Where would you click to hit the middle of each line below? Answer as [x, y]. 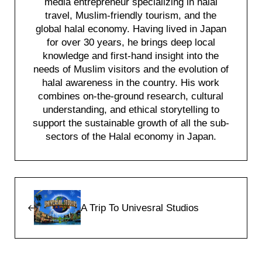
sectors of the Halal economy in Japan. [131, 137]
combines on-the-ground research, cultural [131, 96]
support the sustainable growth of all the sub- [131, 123]
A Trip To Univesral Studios [139, 208]
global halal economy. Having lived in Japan [131, 29]
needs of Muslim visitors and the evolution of [131, 70]
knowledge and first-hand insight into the [131, 56]
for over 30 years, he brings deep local [131, 43]
